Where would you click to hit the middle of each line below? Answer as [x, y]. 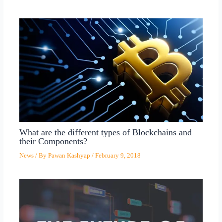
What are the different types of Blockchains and [105, 133]
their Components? [53, 141]
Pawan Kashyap [70, 155]
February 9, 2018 [118, 155]
